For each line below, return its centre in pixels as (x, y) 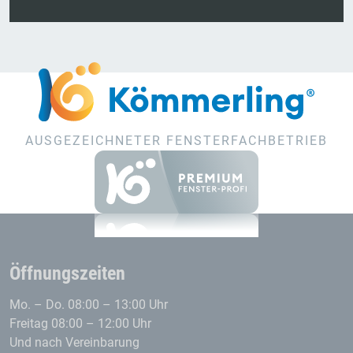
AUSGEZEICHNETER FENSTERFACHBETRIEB (176, 140)
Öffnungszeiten (67, 273)
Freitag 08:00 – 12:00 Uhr (80, 323)
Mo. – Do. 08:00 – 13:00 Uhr (89, 304)
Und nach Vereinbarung (74, 342)
